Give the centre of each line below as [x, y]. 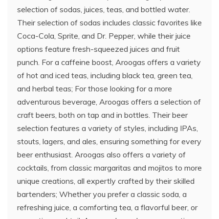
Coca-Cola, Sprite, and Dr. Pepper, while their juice [104, 36]
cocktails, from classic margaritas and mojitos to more [109, 168]
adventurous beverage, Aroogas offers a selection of [109, 102]
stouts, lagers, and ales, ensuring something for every [109, 141]
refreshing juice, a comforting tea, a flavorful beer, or [107, 207]
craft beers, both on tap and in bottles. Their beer [102, 115]
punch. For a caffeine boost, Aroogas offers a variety [109, 62]
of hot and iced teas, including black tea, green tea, [105, 75]
